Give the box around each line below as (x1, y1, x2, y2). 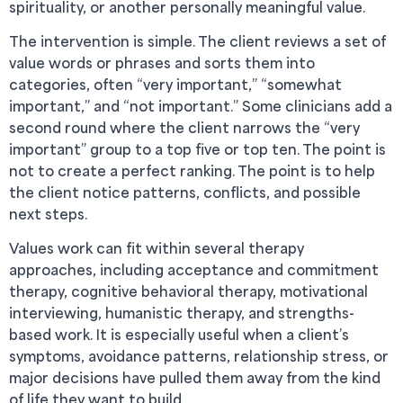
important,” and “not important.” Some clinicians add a (9, 96, 392, 115)
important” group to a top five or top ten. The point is (9, 139, 386, 158)
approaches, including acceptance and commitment (9, 260, 379, 279)
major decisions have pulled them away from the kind (9, 368, 381, 387)
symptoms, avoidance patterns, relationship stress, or (9, 346, 389, 365)
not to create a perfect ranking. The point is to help (9, 161, 375, 180)
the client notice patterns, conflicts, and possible (9, 183, 361, 201)
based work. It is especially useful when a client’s (9, 325, 349, 344)
